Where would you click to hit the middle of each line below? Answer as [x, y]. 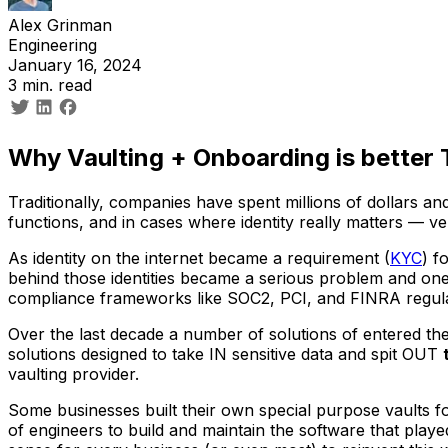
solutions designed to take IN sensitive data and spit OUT [225, 353]
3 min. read [50, 85]
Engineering [52, 45]
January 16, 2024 [75, 65]
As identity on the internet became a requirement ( [199, 257]
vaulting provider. [73, 373]
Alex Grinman [60, 25]
